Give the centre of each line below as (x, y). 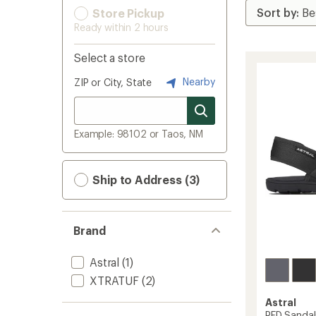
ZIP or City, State (113, 82)
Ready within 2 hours (121, 27)
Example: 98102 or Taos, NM (139, 134)
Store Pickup (127, 13)
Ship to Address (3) (145, 180)
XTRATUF (114, 280)
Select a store (110, 57)
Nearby (197, 81)
